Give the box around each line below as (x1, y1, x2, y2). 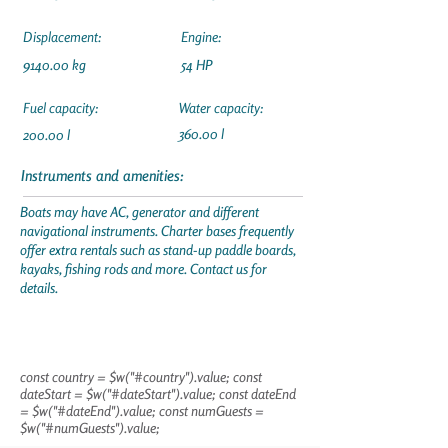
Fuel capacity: (23, 99, 98, 116)
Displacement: (23, 28, 101, 45)
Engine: (181, 28, 221, 45)
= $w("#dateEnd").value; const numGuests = (20, 402, 264, 419)
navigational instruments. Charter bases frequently (20, 222, 294, 239)
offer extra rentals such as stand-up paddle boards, (20, 241, 296, 258)
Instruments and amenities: (21, 166, 184, 185)
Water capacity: (179, 99, 263, 116)
